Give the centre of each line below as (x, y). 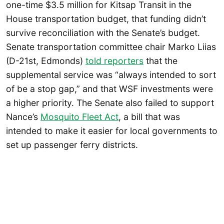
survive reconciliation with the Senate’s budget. (103, 33)
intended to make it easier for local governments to (112, 131)
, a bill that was (149, 117)
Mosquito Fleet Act (79, 117)
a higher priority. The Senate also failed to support (110, 103)
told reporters (114, 61)
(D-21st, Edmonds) (46, 61)
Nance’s (23, 117)
